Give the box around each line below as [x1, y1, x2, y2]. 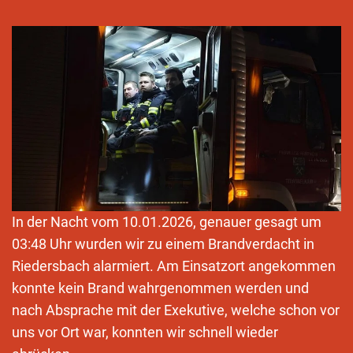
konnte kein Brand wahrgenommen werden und [12, 279, 309, 296]
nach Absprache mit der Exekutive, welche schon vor [12, 301, 340, 318]
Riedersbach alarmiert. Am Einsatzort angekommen [12, 257, 336, 274]
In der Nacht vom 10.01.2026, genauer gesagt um [12, 213, 321, 230]
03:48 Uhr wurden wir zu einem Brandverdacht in [12, 235, 314, 252]
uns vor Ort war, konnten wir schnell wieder [12, 323, 278, 340]
